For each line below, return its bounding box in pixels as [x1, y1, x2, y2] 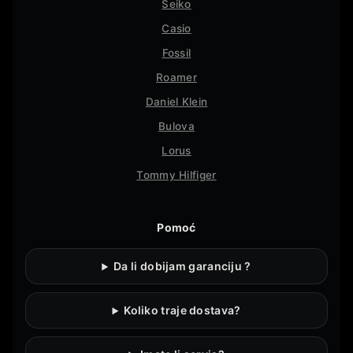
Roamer [156, 71, 197, 84]
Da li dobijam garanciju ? [113, 259, 251, 273]
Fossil [162, 46, 191, 60]
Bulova [158, 120, 195, 133]
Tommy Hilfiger [136, 169, 217, 182]
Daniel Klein [145, 95, 208, 109]
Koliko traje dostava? [124, 303, 241, 318]
